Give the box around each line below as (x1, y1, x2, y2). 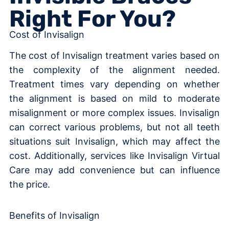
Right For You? (9, 5, 176, 32)
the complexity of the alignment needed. (9, 64, 220, 75)
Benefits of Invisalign (9, 210, 100, 221)
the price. (9, 178, 50, 190)
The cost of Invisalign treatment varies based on (9, 50, 220, 61)
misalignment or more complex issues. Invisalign (9, 107, 220, 118)
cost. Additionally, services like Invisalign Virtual (9, 150, 220, 161)
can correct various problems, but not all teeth (9, 121, 220, 132)
